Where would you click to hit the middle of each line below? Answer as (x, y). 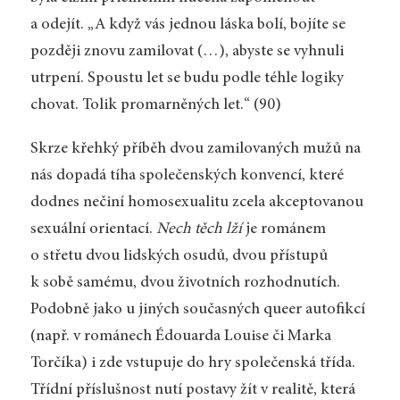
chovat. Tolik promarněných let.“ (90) (155, 105)
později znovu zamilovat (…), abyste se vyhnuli (187, 51)
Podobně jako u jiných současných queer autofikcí (197, 310)
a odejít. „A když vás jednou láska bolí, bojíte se (187, 25)
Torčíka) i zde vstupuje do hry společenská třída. (192, 364)
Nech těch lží (199, 230)
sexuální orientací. (93, 230)
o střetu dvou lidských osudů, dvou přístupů (179, 257)
